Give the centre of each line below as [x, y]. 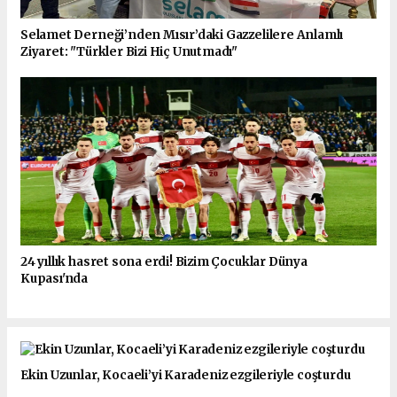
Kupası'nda [54, 279]
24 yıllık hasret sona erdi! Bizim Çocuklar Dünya [164, 262]
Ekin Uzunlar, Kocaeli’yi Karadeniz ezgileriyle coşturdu [186, 375]
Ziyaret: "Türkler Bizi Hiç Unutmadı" [129, 52]
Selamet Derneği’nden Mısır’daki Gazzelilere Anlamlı [182, 35]
